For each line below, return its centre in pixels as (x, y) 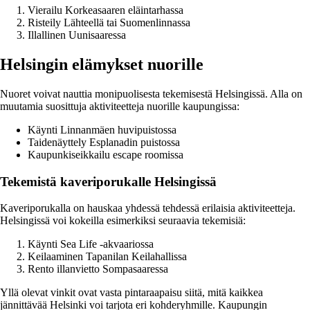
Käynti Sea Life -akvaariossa (91, 244)
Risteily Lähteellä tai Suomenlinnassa (109, 23)
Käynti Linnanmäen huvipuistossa (102, 130)
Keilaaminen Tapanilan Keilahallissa (107, 257)
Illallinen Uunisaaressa (77, 35)
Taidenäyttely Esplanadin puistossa (104, 143)
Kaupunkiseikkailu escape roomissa (106, 155)
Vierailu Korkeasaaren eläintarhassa (106, 10)
